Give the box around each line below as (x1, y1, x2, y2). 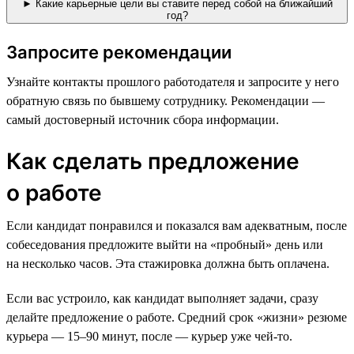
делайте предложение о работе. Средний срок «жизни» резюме (6, 310, 347, 324)
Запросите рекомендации (6, 41, 232, 62)
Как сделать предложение (6, 147, 299, 175)
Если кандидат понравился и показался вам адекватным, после (6, 218, 347, 232)
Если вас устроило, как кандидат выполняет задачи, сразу (6, 291, 318, 305)
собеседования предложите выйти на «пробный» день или (6, 237, 323, 251)
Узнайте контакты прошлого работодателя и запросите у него (6, 74, 339, 88)
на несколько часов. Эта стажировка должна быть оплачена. (6, 256, 330, 270)
